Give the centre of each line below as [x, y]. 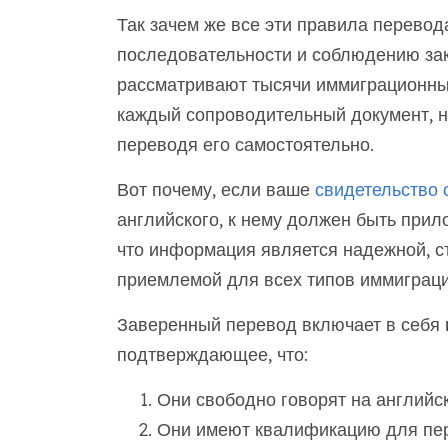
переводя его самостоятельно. [245, 144]
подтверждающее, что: [212, 354]
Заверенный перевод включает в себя [280, 324]
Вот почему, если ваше [215, 189]
